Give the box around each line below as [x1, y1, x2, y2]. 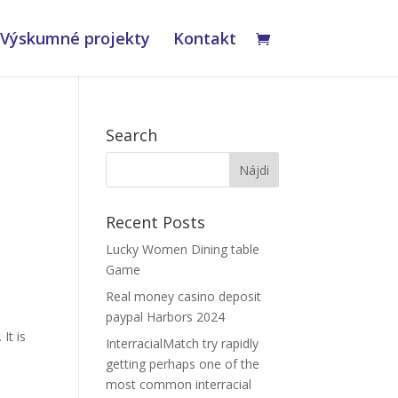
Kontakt [172, 28, 236, 49]
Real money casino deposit [106, 288, 262, 305]
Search [106, 124, 158, 146]
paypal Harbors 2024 [106, 308, 226, 325]
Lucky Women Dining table [106, 241, 260, 258]
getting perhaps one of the [106, 355, 260, 372]
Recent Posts [106, 211, 206, 233]
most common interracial [106, 376, 252, 393]
